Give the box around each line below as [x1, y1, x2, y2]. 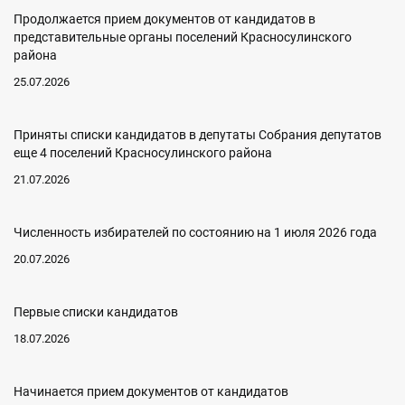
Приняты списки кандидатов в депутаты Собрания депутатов [14, 127, 381, 142]
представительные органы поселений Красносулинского [14, 30, 352, 44]
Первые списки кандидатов [14, 305, 178, 319]
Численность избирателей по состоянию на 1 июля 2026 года [14, 225, 377, 240]
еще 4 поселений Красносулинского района [14, 146, 272, 160]
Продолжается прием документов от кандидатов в [14, 12, 316, 26]
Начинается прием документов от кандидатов [14, 384, 288, 399]
